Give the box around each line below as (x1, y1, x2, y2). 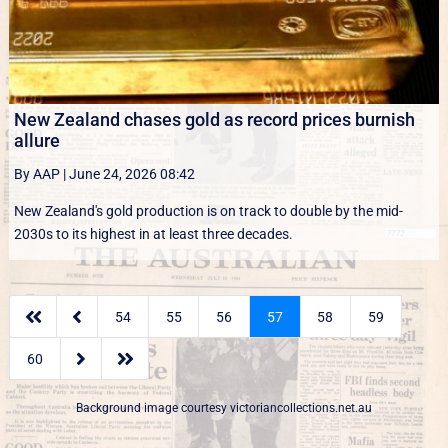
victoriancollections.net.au (230, 401, 372, 415)
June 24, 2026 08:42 (68, 165, 195, 182)
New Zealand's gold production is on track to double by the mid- (13, 202, 403, 219)
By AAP (13, 165, 60, 182)
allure (13, 129, 60, 151)
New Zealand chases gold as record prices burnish (13, 108, 415, 130)
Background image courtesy (76, 401, 230, 415)
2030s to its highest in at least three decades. (13, 225, 293, 242)
